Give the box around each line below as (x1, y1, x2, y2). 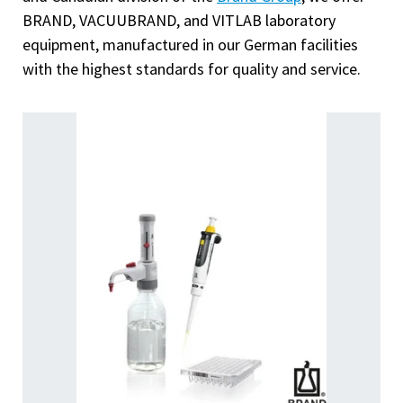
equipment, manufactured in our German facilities (22, 34, 358, 56)
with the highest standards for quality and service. (22, 58, 361, 80)
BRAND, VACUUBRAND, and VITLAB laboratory (22, 10, 336, 31)
